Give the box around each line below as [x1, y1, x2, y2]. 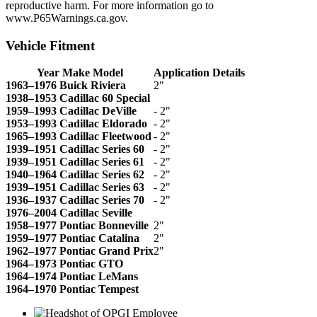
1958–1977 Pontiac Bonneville [6, 219, 149, 232]
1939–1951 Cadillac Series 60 [6, 143, 144, 156]
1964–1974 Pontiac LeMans [6, 270, 138, 283]
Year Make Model [36, 67, 123, 79]
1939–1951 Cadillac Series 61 [6, 156, 144, 168]
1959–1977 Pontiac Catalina [6, 232, 139, 245]
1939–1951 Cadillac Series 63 [6, 181, 144, 194]
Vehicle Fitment [6, 38, 95, 53]
